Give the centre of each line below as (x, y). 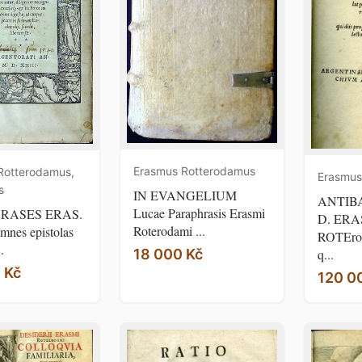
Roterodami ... (169, 230)
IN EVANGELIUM (185, 195)
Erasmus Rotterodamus (194, 170)
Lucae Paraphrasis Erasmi (199, 213)
